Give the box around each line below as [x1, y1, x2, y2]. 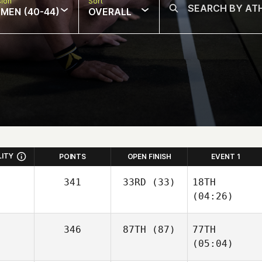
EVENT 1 [211, 152, 240, 161]
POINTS [58, 152, 87, 161]
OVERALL [88, 6, 132, 18]
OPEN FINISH [127, 152, 171, 161]
